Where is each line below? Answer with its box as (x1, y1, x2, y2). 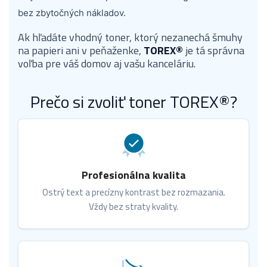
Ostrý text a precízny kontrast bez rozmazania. (42, 185, 225, 199)
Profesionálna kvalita (81, 166, 186, 183)
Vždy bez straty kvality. (89, 199, 178, 213)
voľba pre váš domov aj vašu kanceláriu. (18, 55, 195, 72)
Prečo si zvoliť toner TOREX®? (30, 88, 237, 114)
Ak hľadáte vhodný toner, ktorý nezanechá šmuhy (18, 29, 243, 45)
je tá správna (183, 42, 244, 58)
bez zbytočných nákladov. (18, 7, 126, 18)
